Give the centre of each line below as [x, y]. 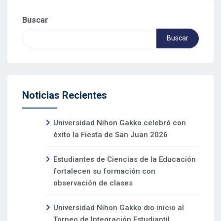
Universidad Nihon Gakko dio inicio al [119, 207]
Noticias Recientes [65, 95]
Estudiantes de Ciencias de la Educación [125, 159]
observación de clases [93, 183]
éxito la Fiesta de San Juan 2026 [110, 134]
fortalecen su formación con [104, 171]
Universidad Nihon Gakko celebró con [120, 123]
